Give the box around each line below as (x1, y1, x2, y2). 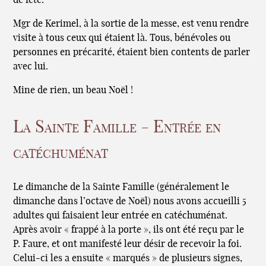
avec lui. (13, 61, 49, 71)
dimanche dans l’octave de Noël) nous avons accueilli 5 (13, 196, 247, 206)
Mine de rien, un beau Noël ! (13, 85, 134, 95)
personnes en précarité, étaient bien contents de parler (13, 47, 251, 57)
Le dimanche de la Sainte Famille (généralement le (13, 182, 230, 192)
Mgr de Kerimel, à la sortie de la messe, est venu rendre (13, 18, 249, 28)
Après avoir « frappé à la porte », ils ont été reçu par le (13, 224, 245, 235)
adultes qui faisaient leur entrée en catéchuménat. (13, 210, 228, 220)
